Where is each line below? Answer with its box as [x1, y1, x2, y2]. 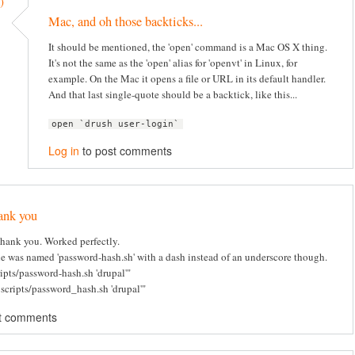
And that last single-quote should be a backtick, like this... [48, 87, 297, 102]
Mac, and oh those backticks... [48, 13, 203, 31]
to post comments [79, 143, 172, 159]
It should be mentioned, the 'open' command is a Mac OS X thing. [48, 40, 327, 55]
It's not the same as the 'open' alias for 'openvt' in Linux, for [48, 55, 297, 71]
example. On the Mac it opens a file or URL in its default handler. [48, 71, 326, 86]
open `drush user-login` [52, 118, 180, 129]
